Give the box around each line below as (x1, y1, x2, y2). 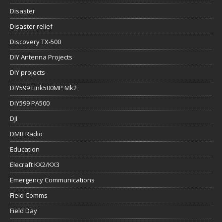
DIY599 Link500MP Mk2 (10, 83, 77, 93)
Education (10, 145, 40, 154)
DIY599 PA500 (10, 99, 50, 108)
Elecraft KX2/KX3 (10, 160, 59, 169)
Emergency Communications (10, 175, 95, 185)
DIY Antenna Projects (10, 53, 72, 62)
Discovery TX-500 (10, 37, 61, 47)
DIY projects (10, 68, 45, 77)
